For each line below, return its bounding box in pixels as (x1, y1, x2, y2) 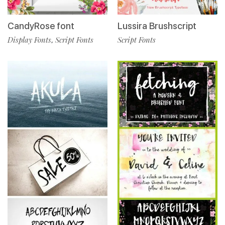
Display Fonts (8, 35, 51, 45)
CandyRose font (8, 21, 74, 32)
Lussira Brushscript (118, 20, 196, 31)
